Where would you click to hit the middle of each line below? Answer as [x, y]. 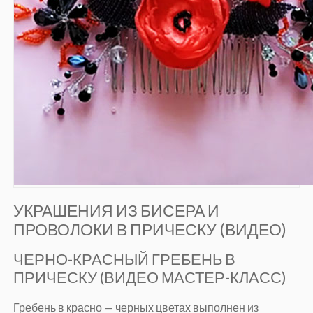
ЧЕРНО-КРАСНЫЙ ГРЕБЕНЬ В [124, 259]
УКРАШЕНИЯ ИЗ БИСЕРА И [116, 211]
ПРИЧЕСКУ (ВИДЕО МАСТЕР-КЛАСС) [150, 277]
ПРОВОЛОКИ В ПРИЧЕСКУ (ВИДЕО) [150, 230]
